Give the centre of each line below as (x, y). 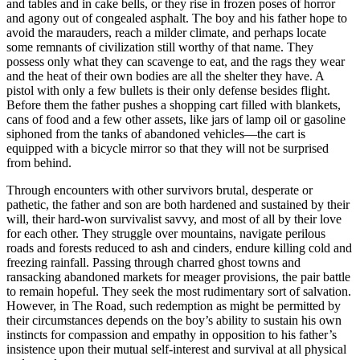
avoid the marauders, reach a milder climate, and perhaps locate (166, 32)
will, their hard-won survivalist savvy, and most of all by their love (174, 219)
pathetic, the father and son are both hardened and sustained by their (178, 204)
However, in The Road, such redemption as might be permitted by (174, 305)
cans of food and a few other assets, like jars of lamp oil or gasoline (176, 119)
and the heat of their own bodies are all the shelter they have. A (165, 76)
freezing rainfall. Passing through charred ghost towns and (153, 262)
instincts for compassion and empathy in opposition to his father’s (172, 334)
